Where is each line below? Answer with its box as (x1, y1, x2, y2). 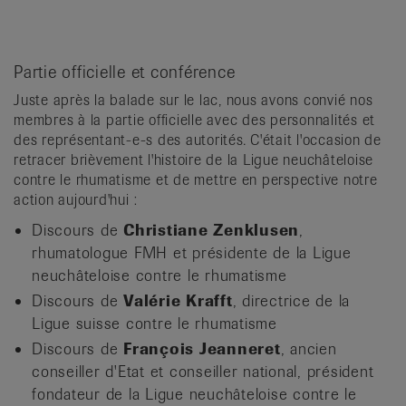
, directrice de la (232, 290, 350, 311)
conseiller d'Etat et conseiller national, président (32, 361, 374, 382)
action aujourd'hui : (14, 189, 138, 209)
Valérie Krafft (123, 290, 233, 311)
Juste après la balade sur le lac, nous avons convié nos (14, 90, 373, 110)
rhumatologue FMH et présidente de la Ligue (32, 242, 352, 263)
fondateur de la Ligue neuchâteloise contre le (32, 383, 357, 404)
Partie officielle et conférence (14, 60, 236, 82)
